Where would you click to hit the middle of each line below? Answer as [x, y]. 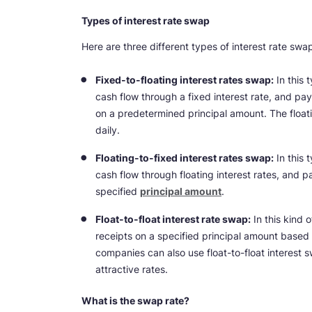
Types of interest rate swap [146, 20]
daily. [108, 130]
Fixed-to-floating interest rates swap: [185, 79]
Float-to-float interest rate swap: [173, 219]
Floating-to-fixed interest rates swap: [185, 157]
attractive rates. [132, 269]
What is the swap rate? [135, 300]
